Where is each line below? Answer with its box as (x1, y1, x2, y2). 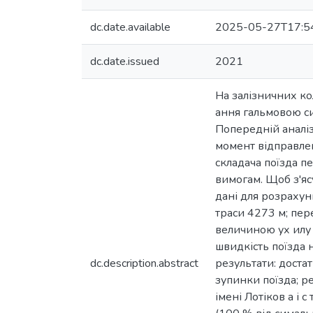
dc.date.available (90, 20, 170, 35)
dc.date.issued (90, 54, 159, 69)
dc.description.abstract (90, 256, 198, 271)
